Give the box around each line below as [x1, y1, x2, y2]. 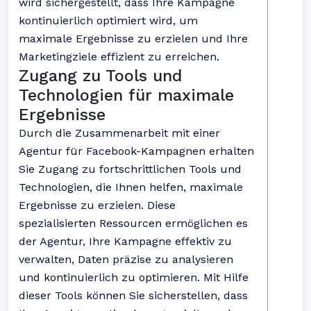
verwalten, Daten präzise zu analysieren [19, 253, 233, 266]
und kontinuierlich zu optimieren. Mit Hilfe [19, 271, 249, 284]
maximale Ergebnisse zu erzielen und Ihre [19, 32, 248, 45]
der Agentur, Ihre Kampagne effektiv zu [19, 235, 232, 248]
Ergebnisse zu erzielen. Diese [19, 199, 176, 212]
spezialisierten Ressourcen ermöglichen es [19, 217, 248, 230]
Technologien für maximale [19, 85, 234, 105]
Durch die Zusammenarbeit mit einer [19, 126, 220, 140]
